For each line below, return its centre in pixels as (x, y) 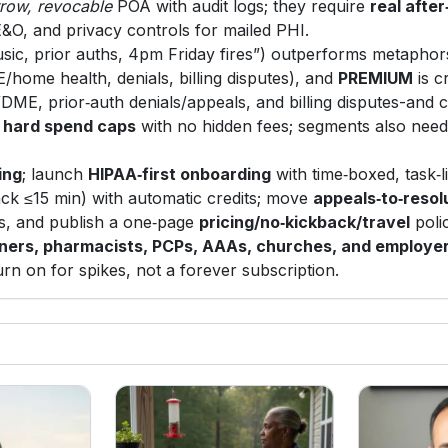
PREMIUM (376, 78)
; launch (55, 174)
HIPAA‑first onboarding (180, 174)
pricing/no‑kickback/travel (305, 222)
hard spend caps (70, 126)
